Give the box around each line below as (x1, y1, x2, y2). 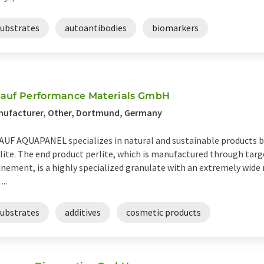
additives (65, 206, 101, 219)
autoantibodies (65, 22, 127, 34)
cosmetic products (126, 206, 201, 219)
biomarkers (152, 22, 199, 34)
